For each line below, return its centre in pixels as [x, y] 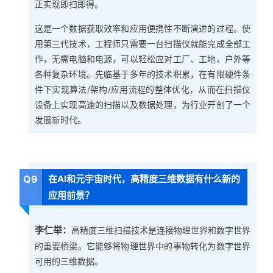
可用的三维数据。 [69, 261]
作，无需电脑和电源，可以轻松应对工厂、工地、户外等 [143, 59]
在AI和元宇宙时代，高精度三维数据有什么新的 [144, 179]
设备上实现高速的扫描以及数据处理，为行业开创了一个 [143, 105]
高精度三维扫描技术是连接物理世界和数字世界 [161, 230]
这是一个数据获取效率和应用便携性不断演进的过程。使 [143, 29]
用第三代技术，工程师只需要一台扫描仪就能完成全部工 [143, 44]
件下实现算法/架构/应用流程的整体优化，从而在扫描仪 [143, 90]
